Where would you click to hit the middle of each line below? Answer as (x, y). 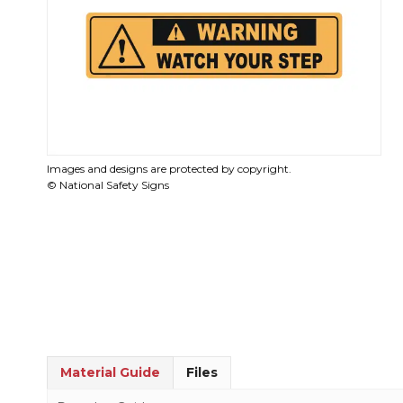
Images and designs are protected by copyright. (169, 169)
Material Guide (110, 372)
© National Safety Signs (108, 185)
